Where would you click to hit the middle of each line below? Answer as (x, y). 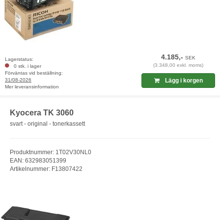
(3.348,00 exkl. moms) (179, 65)
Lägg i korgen (183, 81)
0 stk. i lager (26, 66)
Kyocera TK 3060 (42, 113)
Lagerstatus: (19, 59)
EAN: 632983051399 (38, 160)
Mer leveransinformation (32, 87)
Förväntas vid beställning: (34, 73)
